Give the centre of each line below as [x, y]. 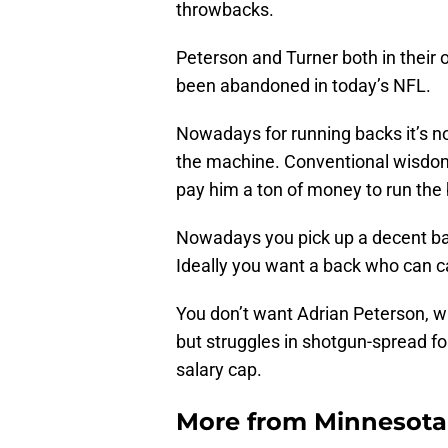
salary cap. [219, 370]
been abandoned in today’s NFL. [303, 86]
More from [245, 422]
